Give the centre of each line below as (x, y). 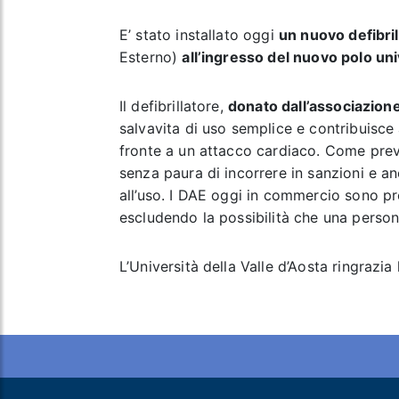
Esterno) (151, 57)
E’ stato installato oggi (199, 35)
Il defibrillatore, (173, 106)
